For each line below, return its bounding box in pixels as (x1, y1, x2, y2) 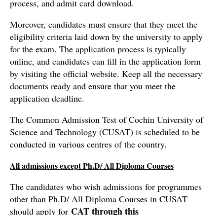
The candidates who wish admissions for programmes (10, 181, 202, 192)
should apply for (10, 205, 71, 217)
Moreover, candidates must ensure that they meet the (10, 18, 197, 30)
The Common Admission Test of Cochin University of (10, 113, 203, 125)
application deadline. (10, 92, 84, 104)
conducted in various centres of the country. (10, 138, 167, 150)
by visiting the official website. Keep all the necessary (10, 68, 202, 79)
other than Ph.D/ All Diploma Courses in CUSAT (10, 193, 187, 205)
